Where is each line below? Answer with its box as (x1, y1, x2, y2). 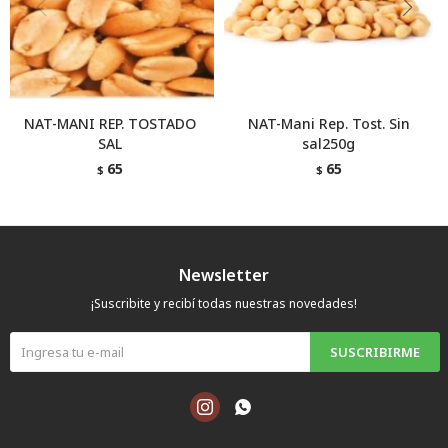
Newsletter (179, 264, 269, 286)
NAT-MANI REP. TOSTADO (23, 114, 196, 133)
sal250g (302, 134, 355, 153)
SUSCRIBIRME (330, 343, 420, 361)
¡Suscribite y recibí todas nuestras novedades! (91, 295, 357, 312)
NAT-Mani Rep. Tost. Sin (247, 114, 410, 133)
